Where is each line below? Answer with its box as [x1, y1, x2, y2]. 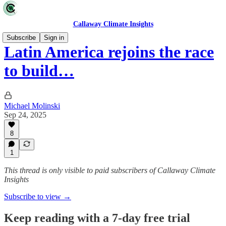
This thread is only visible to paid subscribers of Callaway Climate [4, 166, 215, 175]
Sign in [44, 34, 64, 41]
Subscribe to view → [4, 192, 71, 201]
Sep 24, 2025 [4, 110, 46, 119]
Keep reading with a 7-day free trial [4, 211, 190, 224]
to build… [4, 62, 74, 80]
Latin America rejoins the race [4, 43, 214, 62]
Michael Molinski [4, 101, 60, 110]
